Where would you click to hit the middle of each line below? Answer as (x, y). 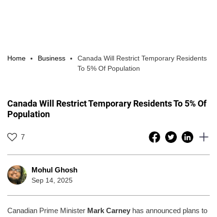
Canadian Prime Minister (47, 210)
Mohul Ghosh (54, 170)
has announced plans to (169, 210)
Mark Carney (109, 210)
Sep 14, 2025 (52, 180)
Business (52, 58)
